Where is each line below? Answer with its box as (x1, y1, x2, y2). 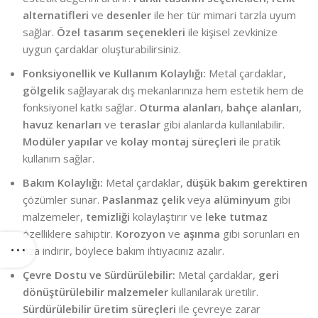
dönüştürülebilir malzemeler (23, 284, 168, 299)
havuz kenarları (23, 116, 102, 131)
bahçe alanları (226, 99, 299, 114)
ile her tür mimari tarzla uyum (151, 7, 296, 22)
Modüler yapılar (23, 133, 103, 148)
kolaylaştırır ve (130, 209, 205, 224)
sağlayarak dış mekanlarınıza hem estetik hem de (65, 82, 304, 97)
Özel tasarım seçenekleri (57, 24, 185, 39)
